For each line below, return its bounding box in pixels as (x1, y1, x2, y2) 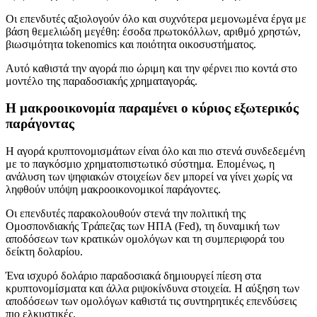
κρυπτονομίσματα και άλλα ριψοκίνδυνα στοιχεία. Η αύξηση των (6, 282, 299, 295)
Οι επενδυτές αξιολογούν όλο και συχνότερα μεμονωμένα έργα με (6, 12, 306, 25)
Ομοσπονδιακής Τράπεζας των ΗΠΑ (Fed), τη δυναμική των (6, 220, 279, 233)
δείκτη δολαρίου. (6, 246, 83, 258)
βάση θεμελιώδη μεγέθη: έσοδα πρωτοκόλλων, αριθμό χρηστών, (6, 25, 301, 38)
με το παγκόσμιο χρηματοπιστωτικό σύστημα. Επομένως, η (6, 158, 275, 171)
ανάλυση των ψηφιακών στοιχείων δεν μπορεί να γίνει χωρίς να (6, 171, 292, 183)
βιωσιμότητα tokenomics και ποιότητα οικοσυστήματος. (6, 38, 256, 50)
